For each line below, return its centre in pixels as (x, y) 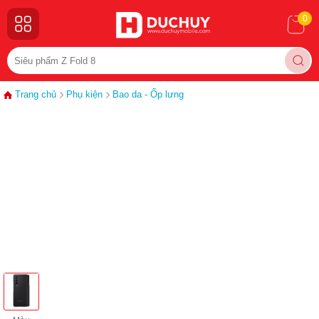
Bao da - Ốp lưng (148, 94)
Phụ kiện (84, 94)
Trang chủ (36, 94)
